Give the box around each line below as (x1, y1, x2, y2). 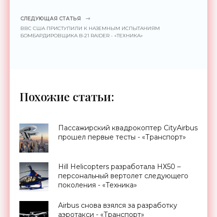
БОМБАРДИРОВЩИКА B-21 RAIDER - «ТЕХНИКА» (20, 32, 143, 39)
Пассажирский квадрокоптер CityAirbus (58, 123, 198, 132)
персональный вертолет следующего (58, 171, 188, 180)
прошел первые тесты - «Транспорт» (58, 132, 186, 141)
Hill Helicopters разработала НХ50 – (58, 162, 181, 171)
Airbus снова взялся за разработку (58, 201, 177, 210)
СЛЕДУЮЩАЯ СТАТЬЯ (20, 15, 81, 22)
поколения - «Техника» (58, 180, 137, 189)
